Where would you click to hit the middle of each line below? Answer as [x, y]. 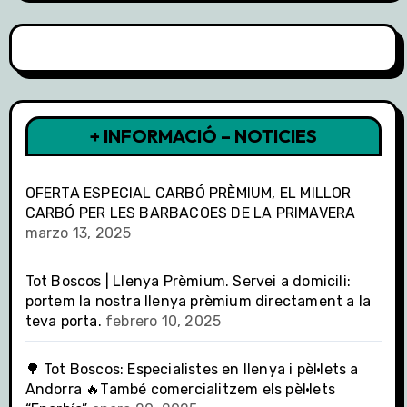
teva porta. [63, 322]
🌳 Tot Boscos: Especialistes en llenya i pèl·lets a [192, 370]
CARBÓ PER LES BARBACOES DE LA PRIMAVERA [190, 213]
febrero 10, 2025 [164, 322]
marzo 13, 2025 [78, 233]
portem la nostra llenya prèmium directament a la [198, 302]
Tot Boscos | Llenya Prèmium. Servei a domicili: [188, 282]
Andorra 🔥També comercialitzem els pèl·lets [180, 390]
